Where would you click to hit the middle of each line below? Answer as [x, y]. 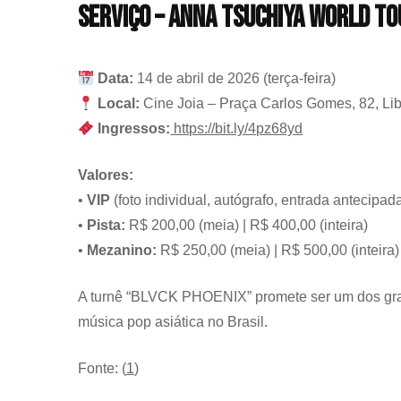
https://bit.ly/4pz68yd [237, 129]
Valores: [106, 175]
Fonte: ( [102, 369]
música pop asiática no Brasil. [173, 322]
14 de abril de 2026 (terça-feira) [235, 79]
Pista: [106, 226]
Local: [119, 104]
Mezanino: [122, 251]
